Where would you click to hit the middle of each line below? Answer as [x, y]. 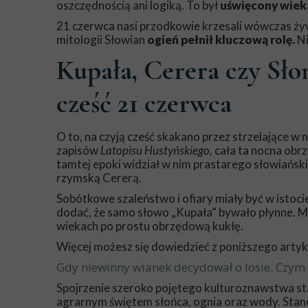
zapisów [78, 150]
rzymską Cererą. [99, 178]
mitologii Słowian [102, 40]
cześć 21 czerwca [144, 103]
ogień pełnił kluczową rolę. [221, 40]
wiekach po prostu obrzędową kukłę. [150, 226]
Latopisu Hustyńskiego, [156, 150]
